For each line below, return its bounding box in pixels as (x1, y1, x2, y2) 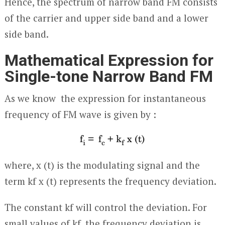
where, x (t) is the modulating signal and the (4, 159, 200, 171)
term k (4, 175, 33, 187)
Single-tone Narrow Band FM (4, 67, 213, 86)
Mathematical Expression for (4, 51, 213, 70)
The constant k (4, 201, 70, 213)
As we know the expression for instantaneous (4, 92, 206, 104)
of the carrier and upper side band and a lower (4, 12, 208, 24)
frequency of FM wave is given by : (4, 108, 156, 121)
